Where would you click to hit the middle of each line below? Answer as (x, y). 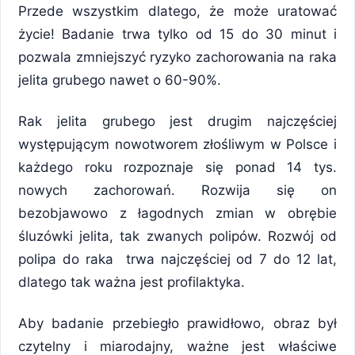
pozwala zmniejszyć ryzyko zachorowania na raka (177, 57)
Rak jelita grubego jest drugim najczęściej (177, 121)
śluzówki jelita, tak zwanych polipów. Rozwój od (177, 236)
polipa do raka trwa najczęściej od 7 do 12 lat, (177, 259)
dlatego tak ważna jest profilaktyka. (132, 282)
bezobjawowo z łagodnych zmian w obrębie (177, 213)
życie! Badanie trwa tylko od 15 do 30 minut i (177, 34)
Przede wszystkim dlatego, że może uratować (177, 11)
